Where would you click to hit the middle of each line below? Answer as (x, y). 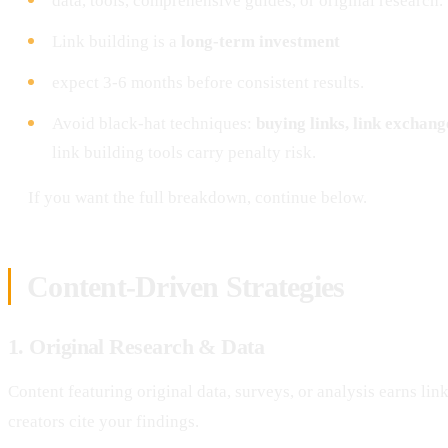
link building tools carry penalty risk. (184, 152)
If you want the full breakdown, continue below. (197, 197)
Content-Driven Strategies (186, 286)
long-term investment (260, 41)
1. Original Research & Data (136, 346)
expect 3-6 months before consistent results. (208, 82)
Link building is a (116, 41)
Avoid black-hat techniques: (154, 123)
